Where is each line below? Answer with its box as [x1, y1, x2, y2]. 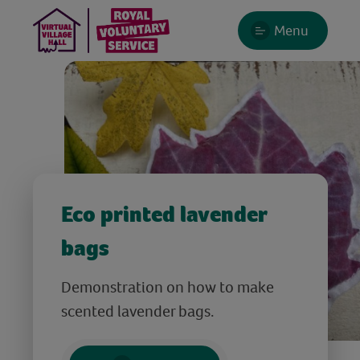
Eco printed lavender [60, 200, 267, 227]
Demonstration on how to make [60, 276, 274, 297]
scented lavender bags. [60, 300, 215, 321]
